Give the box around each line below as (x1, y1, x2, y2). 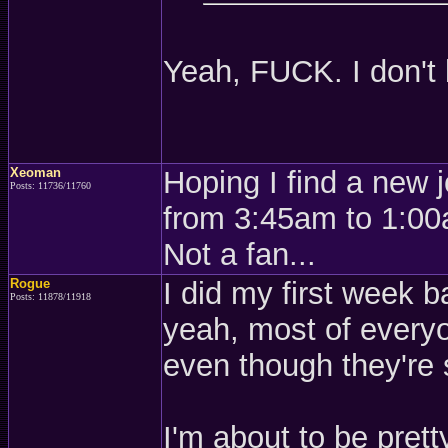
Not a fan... (163, 237, 316, 272)
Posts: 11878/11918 (10, 291, 91, 302)
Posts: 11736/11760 (10, 180, 91, 191)
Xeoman (10, 165, 61, 180)
